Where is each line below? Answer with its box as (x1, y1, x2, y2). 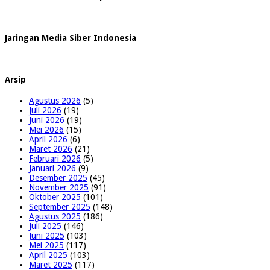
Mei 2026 (29, 124, 64, 134)
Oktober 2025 (29, 192, 81, 202)
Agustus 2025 (29, 211, 81, 221)
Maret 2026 (29, 143, 72, 154)
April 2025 (29, 250, 67, 260)
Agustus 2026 (29, 95, 81, 105)
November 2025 (29, 182, 89, 192)
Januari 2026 (29, 163, 76, 173)
